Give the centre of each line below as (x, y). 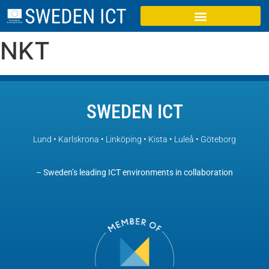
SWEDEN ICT (134, 112)
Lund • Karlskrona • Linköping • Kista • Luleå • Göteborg (134, 139)
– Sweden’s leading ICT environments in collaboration (134, 173)
